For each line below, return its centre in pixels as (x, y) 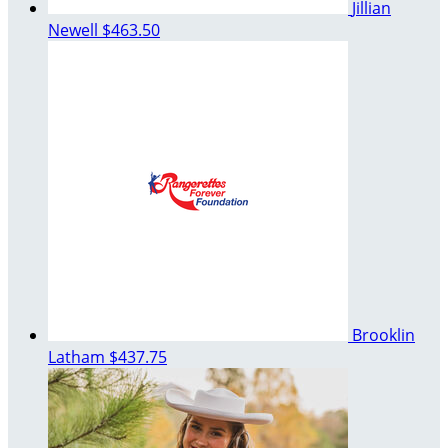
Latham (78, 356)
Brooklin (383, 334)
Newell (75, 29)
